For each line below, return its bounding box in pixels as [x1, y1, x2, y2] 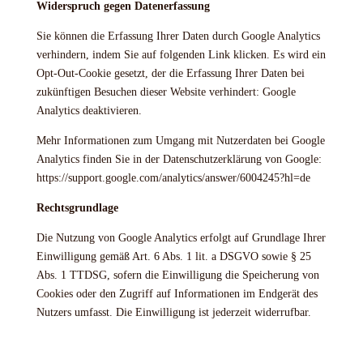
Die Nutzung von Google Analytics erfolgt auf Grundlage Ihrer [36, 232, 326, 244]
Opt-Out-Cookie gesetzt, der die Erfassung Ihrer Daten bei [36, 67, 305, 79]
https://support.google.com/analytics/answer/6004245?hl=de [36, 172, 310, 184]
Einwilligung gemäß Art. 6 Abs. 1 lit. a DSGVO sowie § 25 [36, 250, 311, 263]
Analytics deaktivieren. [36, 105, 142, 117]
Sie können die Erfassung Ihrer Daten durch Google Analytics [36, 30, 320, 42]
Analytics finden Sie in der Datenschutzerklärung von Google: [36, 153, 322, 165]
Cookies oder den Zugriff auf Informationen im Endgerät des [36, 288, 318, 300]
